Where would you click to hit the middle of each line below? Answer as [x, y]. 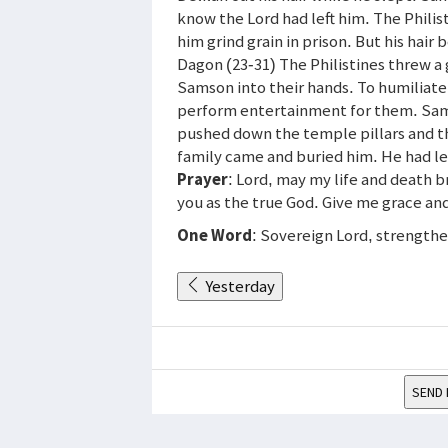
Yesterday [240, 285]
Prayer [202, 178]
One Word [214, 234]
